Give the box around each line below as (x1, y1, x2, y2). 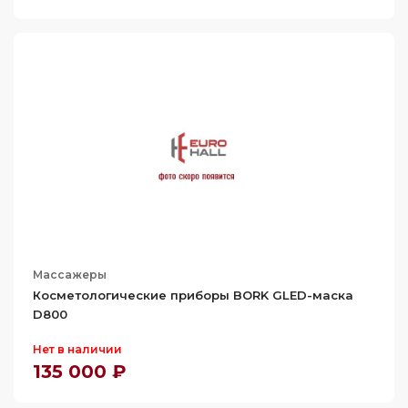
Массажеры (33, 268, 107, 281)
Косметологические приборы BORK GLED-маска (33, 288, 353, 302)
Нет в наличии (33, 342, 122, 356)
